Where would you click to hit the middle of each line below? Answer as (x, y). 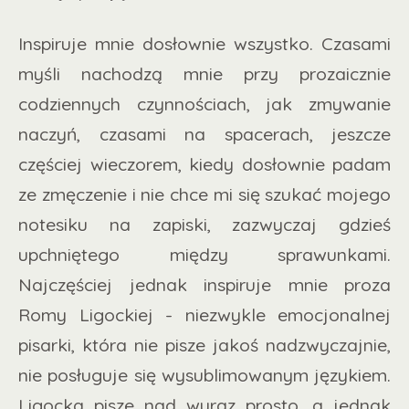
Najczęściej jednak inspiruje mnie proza (204, 285)
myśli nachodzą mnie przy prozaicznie (204, 74)
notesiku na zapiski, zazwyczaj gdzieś (204, 225)
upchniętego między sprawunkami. (204, 255)
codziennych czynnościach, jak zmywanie (204, 104)
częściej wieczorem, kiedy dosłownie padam (204, 164)
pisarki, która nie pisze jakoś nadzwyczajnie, (204, 345)
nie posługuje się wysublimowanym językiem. (204, 375)
